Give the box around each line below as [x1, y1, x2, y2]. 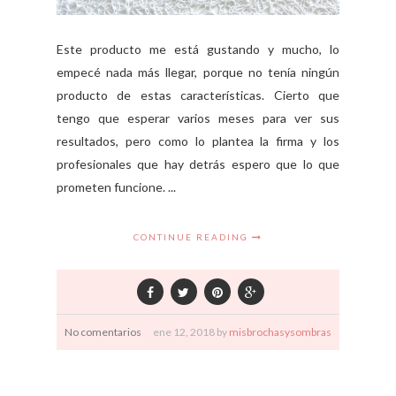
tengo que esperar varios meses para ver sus [57, 110, 339, 126]
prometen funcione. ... [57, 179, 176, 195]
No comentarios [65, 325, 141, 339]
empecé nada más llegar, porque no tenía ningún [57, 65, 339, 80]
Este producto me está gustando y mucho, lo [57, 42, 339, 57]
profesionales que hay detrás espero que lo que [57, 156, 339, 172]
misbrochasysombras [229, 325, 331, 339]
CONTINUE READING [133, 232, 252, 243]
